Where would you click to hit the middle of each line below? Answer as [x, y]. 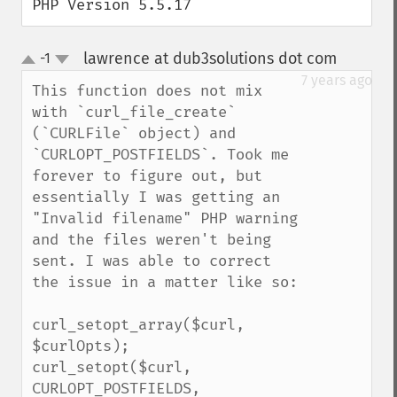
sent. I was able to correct [152, 261]
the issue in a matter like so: [165, 282]
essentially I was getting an [156, 197]
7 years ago [337, 80]
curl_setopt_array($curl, [138, 325]
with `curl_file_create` [134, 112]
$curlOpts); [81, 346]
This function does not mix [147, 91]
